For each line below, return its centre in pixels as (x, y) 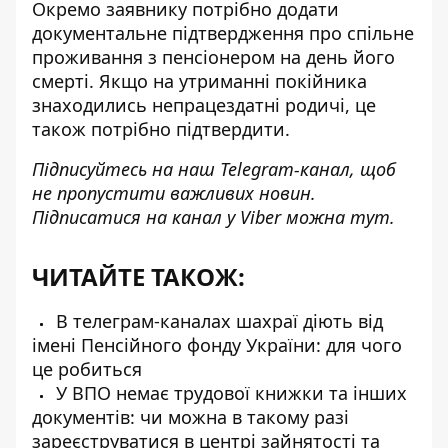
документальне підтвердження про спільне (223, 33)
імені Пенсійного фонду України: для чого (217, 345)
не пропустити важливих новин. (174, 193)
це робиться (87, 369)
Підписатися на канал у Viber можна (191, 217)
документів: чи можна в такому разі (190, 417)
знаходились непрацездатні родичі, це (204, 105)
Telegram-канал (285, 169)
